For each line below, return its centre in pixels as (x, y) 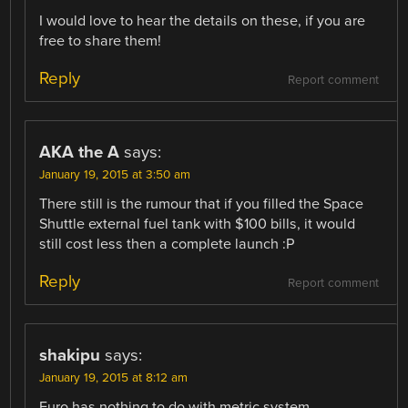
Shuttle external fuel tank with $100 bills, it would (198, 224)
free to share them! (101, 41)
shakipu (70, 355)
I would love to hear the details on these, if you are (203, 20)
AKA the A (80, 152)
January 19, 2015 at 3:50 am (115, 174)
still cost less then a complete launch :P (167, 244)
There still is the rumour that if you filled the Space (202, 204)
